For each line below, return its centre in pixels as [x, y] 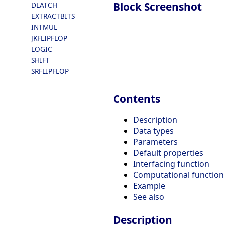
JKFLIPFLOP [49, 38]
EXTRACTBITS [53, 16]
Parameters [155, 142]
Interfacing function [171, 164]
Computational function [179, 175]
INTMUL [44, 27]
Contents [137, 99]
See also [149, 197]
